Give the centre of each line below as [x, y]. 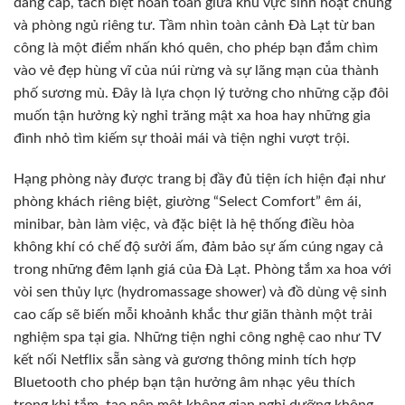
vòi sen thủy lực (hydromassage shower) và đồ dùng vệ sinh [200, 292]
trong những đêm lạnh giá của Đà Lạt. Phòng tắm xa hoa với [202, 270]
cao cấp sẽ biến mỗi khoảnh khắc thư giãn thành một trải [193, 315]
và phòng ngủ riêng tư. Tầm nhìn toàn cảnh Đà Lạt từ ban [194, 25]
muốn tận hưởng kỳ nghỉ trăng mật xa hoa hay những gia [192, 115]
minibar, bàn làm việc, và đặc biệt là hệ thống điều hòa [184, 225]
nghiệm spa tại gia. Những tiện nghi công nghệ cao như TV [197, 338]
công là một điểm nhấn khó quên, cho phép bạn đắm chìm [196, 47]
